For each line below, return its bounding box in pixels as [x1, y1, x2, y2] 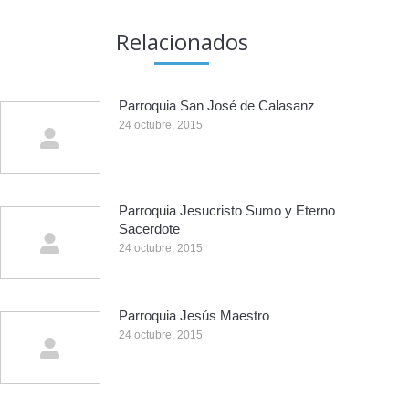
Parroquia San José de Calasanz [119, 98, 315, 113]
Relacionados [115, 26, 248, 57]
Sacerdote [119, 221, 180, 236]
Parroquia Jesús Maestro [119, 308, 269, 323]
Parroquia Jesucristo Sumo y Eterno [119, 203, 335, 218]
